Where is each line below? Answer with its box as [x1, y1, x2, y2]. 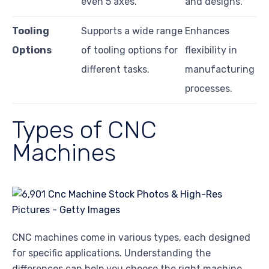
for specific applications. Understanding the [12, 247, 211, 259]
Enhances [185, 25, 229, 37]
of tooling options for [81, 44, 178, 56]
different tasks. [81, 63, 150, 75]
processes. [185, 82, 232, 94]
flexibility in [185, 44, 237, 56]
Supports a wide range [81, 25, 183, 37]
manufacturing [185, 63, 255, 75]
